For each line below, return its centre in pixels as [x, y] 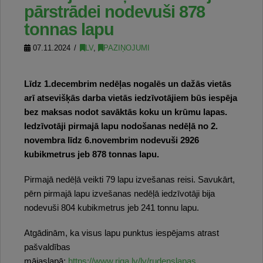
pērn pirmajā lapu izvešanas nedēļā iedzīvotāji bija [119, 194]
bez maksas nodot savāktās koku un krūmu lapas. [126, 112]
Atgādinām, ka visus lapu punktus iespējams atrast [122, 233]
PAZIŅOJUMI [126, 48]
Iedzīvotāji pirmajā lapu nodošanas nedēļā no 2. [121, 126]
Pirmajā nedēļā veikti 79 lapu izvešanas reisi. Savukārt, [129, 180]
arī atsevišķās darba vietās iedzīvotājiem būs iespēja [131, 98]
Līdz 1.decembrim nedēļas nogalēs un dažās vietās [128, 84]
